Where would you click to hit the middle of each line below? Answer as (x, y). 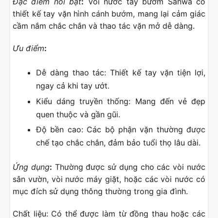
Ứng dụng (31, 167)
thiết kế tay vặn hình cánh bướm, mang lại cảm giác (109, 13)
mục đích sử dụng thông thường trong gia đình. (100, 191)
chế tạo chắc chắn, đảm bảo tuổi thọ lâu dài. (118, 143)
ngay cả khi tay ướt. (73, 85)
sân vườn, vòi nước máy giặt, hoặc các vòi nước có (109, 179)
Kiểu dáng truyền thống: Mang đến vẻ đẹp (121, 101)
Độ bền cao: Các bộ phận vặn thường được (121, 130)
